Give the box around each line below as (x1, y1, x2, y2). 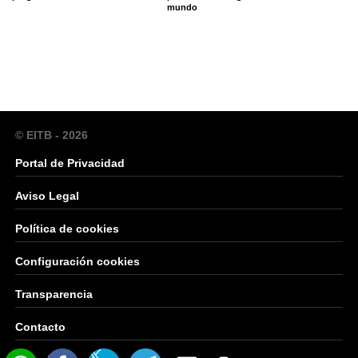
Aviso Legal (15, 189, 79, 203)
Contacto (15, 320, 66, 334)
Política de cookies (15, 222, 119, 236)
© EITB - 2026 (15, 129, 88, 142)
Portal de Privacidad (15, 157, 125, 170)
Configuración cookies (15, 255, 140, 268)
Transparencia (15, 288, 93, 301)
